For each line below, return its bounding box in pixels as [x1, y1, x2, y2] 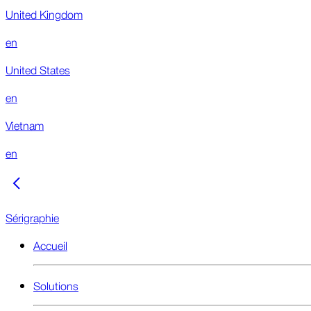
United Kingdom [6, 5, 83, 22]
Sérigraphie [6, 208, 59, 226]
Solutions [33, 276, 78, 294]
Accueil [33, 236, 67, 253]
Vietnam [6, 116, 44, 133]
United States [6, 60, 70, 78]
